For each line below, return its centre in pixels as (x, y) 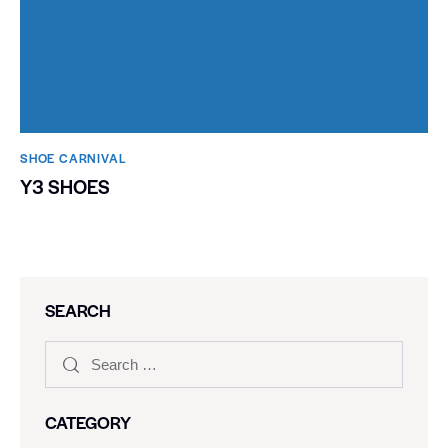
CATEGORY (88, 422)
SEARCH (78, 309)
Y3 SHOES (65, 186)
